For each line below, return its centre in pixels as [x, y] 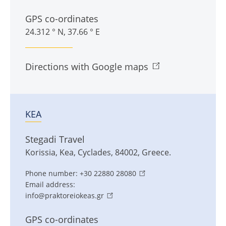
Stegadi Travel [55, 139]
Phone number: [51, 174]
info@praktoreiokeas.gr [65, 196]
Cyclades [94, 153]
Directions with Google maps [87, 67]
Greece [155, 153]
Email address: [50, 185]
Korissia [40, 153]
